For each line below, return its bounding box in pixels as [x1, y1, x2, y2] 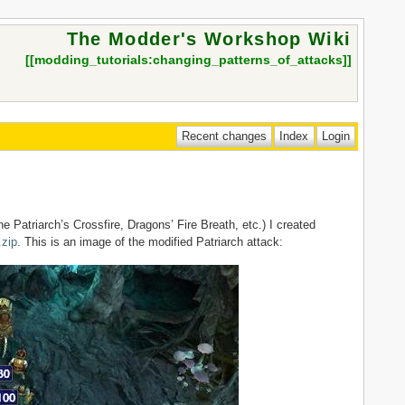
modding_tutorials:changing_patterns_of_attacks [34, 52, 344, 68]
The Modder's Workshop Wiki [66, 29, 352, 50]
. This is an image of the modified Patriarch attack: [17, 234, 284, 249]
